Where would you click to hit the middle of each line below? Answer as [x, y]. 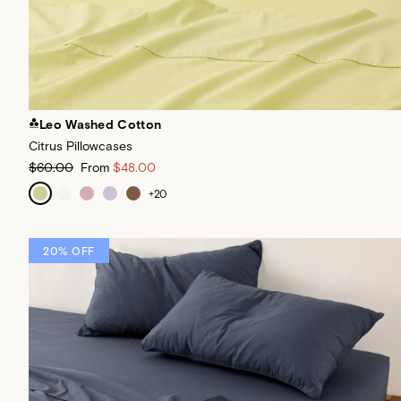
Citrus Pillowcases [81, 145]
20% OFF [69, 251]
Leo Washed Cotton [101, 124]
